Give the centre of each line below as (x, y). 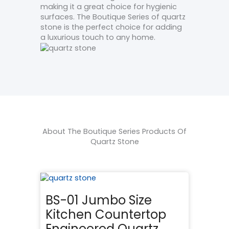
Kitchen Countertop (106, 214)
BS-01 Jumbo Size (99, 200)
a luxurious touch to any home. (98, 38)
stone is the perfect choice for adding (111, 27)
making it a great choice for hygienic (109, 7)
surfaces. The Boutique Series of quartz (113, 17)
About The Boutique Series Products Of (114, 131)
